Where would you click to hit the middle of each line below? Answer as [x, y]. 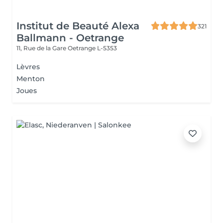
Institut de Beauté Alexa [78, 26]
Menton [31, 79]
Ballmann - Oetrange [70, 38]
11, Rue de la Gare [42, 48]
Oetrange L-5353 [92, 48]
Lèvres [28, 67]
